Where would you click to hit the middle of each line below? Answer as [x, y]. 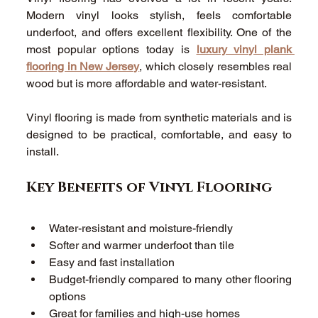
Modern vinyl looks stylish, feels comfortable [159, 15]
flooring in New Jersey [83, 66]
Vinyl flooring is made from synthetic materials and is [159, 117]
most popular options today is [111, 49]
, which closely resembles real [215, 66]
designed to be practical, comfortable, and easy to [159, 134]
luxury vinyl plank [244, 49]
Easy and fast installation [114, 262]
